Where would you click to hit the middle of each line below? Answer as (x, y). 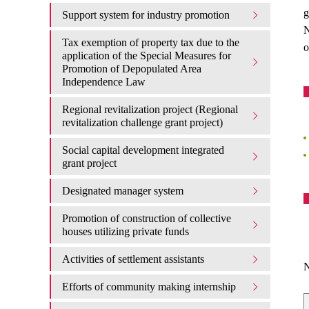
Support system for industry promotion (146, 15)
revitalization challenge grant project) (142, 122)
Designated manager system (123, 191)
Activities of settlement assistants (133, 259)
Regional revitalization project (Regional (150, 109)
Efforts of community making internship (149, 287)
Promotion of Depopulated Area (132, 69)
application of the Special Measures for (147, 56)
